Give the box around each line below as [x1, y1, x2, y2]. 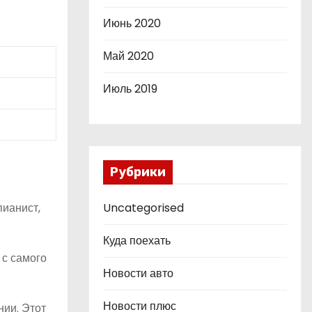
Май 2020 [103, 48, 154, 64]
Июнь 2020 [103, 15, 161, 31]
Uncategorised [103, 200, 184, 216]
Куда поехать [103, 233, 171, 249]
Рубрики [110, 164, 166, 180]
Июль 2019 [103, 81, 157, 97]
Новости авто [103, 265, 173, 281]
